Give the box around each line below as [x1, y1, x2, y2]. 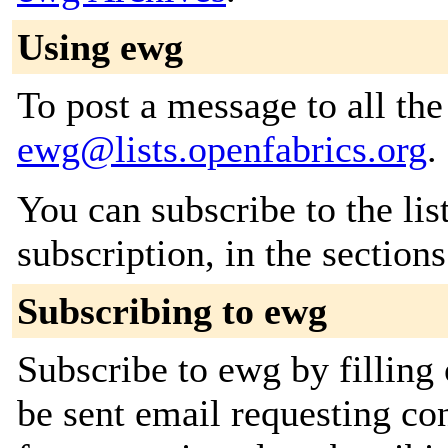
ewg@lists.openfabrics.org [17, 128, 427, 170]
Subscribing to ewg [17, 290, 327, 332]
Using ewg [17, 26, 183, 68]
